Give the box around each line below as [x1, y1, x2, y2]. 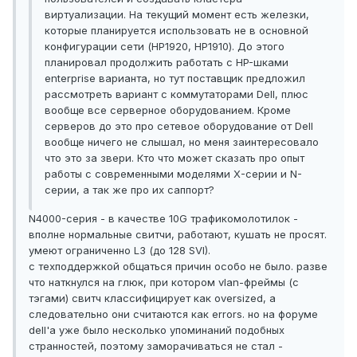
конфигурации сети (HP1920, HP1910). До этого [45, 40, 284, 53]
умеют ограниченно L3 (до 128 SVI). [29, 244, 210, 257]
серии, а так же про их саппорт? [45, 183, 214, 197]
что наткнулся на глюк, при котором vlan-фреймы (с [29, 276, 299, 289]
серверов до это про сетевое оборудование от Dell [45, 120, 313, 133]
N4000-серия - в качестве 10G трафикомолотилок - [29, 212, 298, 226]
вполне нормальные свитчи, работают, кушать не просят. [29, 228, 327, 241]
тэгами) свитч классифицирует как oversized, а [29, 292, 276, 305]
